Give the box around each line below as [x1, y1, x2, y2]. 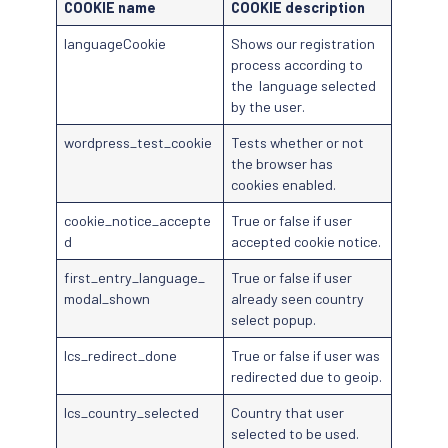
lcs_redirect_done [64, 347, 178, 365]
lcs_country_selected [64, 404, 200, 422]
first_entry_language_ [64, 269, 206, 287]
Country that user [231, 404, 345, 422]
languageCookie [64, 35, 167, 53]
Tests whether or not [231, 134, 365, 152]
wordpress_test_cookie [64, 134, 213, 152]
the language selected [231, 77, 377, 95]
